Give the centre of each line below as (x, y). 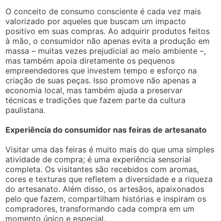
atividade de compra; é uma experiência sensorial (98, 159)
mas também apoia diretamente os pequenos (90, 61)
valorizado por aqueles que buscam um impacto (96, 21)
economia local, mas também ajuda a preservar (94, 90)
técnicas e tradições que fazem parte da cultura (96, 100)
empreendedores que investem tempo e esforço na (101, 71)
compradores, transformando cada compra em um (100, 209)
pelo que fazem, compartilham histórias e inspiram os (106, 199)
